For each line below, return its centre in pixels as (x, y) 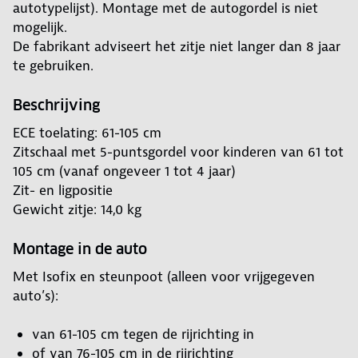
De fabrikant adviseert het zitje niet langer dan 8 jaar (177, 47)
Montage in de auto (86, 249)
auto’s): (36, 296)
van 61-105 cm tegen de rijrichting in (143, 334)
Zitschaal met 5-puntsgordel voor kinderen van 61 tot (178, 152)
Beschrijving (62, 105)
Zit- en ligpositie (63, 191)
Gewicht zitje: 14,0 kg (77, 210)
